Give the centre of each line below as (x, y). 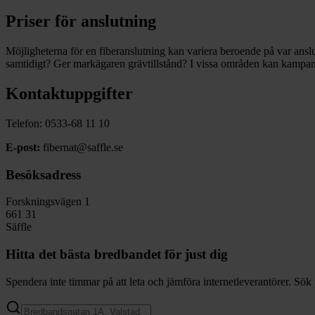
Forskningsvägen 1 (48, 202)
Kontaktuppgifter (69, 94)
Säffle (19, 227)
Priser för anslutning (81, 21)
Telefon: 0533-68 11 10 (58, 124)
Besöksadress (43, 174)
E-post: (23, 148)
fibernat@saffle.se (82, 148)
